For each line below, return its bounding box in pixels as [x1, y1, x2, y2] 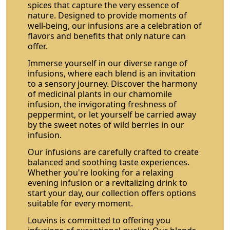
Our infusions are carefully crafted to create [28, 146, 199, 158]
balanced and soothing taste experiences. [28, 156, 190, 168]
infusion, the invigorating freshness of [28, 99, 177, 110]
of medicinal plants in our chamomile [28, 88, 172, 100]
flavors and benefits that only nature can [28, 30, 186, 42]
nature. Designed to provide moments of [28, 10, 187, 22]
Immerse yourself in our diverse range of [28, 57, 188, 69]
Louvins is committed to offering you [28, 214, 171, 226]
